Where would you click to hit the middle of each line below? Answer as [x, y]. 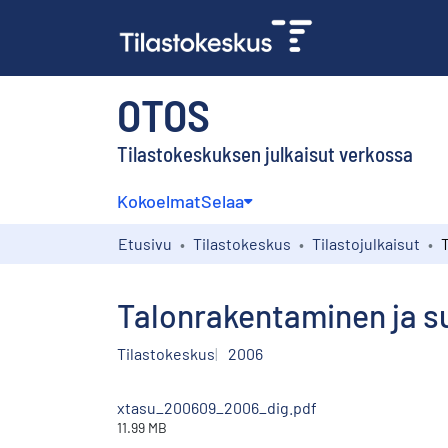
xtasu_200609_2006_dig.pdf [217, 407]
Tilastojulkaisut [366, 243]
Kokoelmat [159, 200]
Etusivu [145, 243]
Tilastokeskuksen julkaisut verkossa [265, 153]
